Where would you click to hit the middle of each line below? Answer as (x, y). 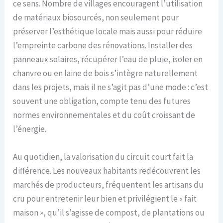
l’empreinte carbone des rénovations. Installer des (103, 46)
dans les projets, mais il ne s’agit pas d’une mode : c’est (111, 87)
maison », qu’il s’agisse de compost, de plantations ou (109, 212)
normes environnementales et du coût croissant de (104, 115)
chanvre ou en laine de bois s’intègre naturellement (106, 73)
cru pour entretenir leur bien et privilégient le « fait (105, 198)
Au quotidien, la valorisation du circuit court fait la (103, 157)
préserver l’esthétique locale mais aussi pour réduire (108, 32)
